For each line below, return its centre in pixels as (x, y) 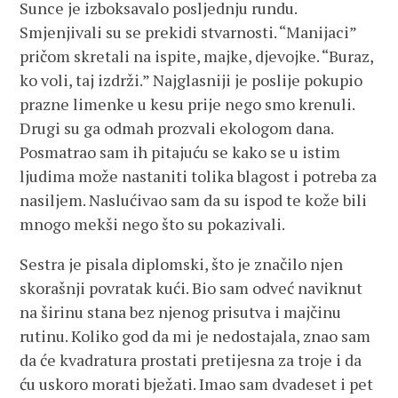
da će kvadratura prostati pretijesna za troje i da (191, 360)
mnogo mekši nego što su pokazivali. (153, 224)
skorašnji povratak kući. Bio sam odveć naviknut (191, 288)
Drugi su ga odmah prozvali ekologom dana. (177, 128)
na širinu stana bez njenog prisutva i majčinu (181, 312)
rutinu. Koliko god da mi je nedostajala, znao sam (195, 336)
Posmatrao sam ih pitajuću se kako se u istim (180, 152)
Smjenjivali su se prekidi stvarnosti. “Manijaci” (188, 32)
